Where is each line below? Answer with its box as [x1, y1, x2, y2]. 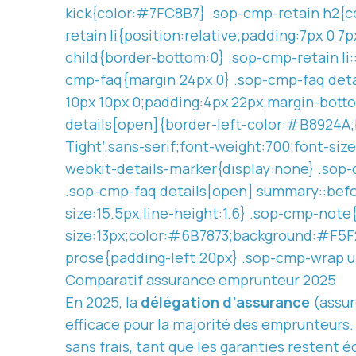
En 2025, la [65, 292, 141, 312]
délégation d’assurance [141, 292, 310, 312]
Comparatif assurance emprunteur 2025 [65, 270, 336, 290]
